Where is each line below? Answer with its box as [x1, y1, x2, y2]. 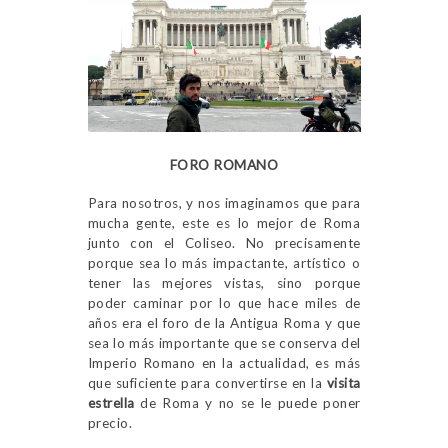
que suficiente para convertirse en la [87, 374, 327, 391]
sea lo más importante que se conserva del [87, 334, 361, 351]
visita [326, 374, 361, 391]
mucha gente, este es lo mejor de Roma [87, 214, 361, 231]
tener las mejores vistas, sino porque [87, 274, 361, 291]
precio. [87, 414, 132, 431]
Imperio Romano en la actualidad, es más [87, 354, 361, 371]
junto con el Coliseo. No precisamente [87, 234, 361, 251]
